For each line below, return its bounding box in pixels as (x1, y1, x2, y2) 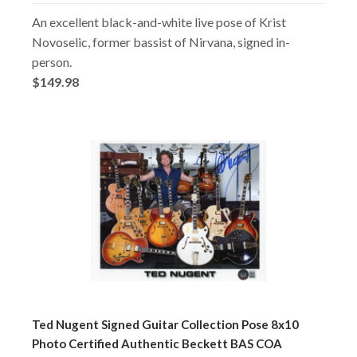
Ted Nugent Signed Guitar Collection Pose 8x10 (32, 316, 299, 331)
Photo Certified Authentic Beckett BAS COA (32, 335, 282, 351)
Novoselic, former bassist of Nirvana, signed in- (32, 33, 290, 49)
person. (32, 53, 72, 69)
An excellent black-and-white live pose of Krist (32, 14, 286, 29)
